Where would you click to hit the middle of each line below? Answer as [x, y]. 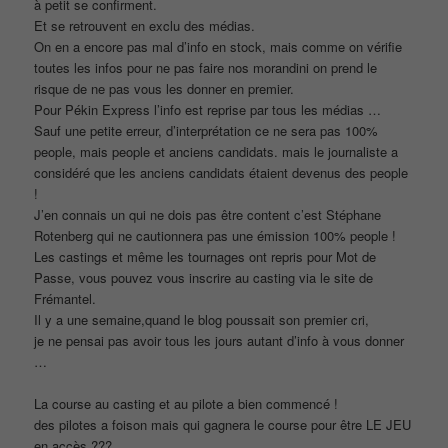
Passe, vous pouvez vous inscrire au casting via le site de [204, 278]
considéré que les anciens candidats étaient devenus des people [221, 173]
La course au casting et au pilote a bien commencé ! [186, 404]
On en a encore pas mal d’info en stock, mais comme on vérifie [218, 47]
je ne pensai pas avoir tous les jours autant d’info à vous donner [219, 341]
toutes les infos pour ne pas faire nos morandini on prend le [206, 68]
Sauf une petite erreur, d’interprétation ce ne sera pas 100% [206, 131]
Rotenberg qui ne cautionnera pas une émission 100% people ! [215, 236]
